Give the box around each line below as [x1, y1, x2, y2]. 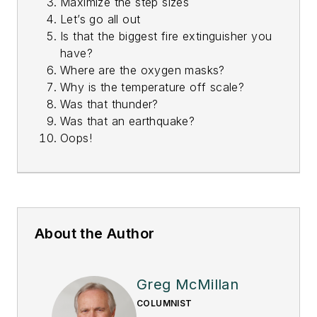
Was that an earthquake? [60, 113, 195, 128]
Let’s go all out [60, 11, 141, 26]
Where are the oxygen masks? [60, 62, 225, 77]
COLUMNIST [137, 297, 192, 309]
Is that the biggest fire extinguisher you [60, 28, 272, 43]
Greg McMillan [137, 275, 239, 293]
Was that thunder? [60, 96, 158, 111]
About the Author [35, 224, 155, 242]
